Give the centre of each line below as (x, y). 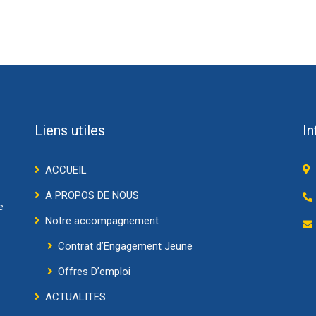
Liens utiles (70, 131)
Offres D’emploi (94, 272)
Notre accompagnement (102, 221)
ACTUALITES (75, 297)
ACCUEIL (66, 170)
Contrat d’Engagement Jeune (125, 247)
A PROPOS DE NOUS (92, 196)
